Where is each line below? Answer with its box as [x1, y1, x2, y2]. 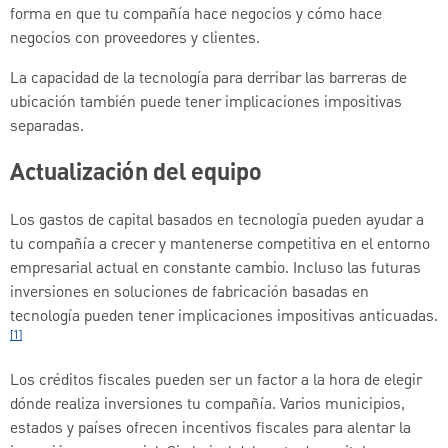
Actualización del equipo [10, 155, 262, 192]
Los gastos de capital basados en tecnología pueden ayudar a [10, 208, 424, 233]
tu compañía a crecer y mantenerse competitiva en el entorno [10, 232, 430, 257]
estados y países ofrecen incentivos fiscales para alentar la [10, 416, 411, 441]
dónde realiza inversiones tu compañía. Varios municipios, [10, 392, 405, 417]
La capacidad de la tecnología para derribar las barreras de [10, 66, 407, 91]
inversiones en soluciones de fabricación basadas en [10, 280, 369, 305]
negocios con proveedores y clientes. [10, 26, 260, 51]
